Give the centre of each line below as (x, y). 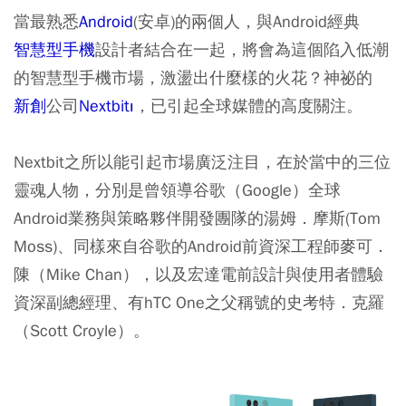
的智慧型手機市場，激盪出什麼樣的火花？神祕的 (193, 77)
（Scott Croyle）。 (82, 330)
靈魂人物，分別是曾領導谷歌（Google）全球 (177, 190)
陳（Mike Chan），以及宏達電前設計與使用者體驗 (198, 274)
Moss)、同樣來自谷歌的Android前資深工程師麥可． (201, 246)
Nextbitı (106, 106)
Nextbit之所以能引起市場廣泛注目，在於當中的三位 (202, 162)
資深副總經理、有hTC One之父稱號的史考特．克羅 (199, 302)
